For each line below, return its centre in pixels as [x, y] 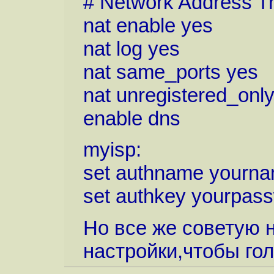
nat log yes [131, 48]
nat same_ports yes [170, 72]
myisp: [112, 150]
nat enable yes [148, 25]
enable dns [131, 118]
